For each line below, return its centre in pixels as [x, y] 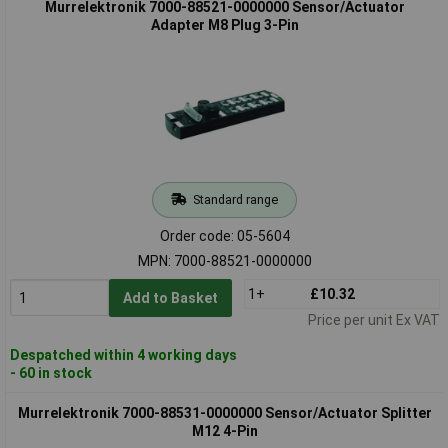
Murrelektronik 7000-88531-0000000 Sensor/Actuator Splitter [224, 412]
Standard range [235, 199]
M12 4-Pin [224, 430]
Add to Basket [170, 297]
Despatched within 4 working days [123, 354]
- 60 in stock [50, 372]
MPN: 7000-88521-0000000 [224, 260]
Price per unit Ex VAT [373, 319]
